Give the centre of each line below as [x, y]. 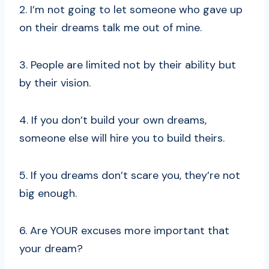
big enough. [48, 194]
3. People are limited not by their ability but [128, 65]
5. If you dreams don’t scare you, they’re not [130, 176]
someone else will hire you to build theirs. [122, 138]
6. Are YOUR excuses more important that [124, 231]
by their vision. [55, 83]
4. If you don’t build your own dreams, [113, 120]
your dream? [51, 249]
